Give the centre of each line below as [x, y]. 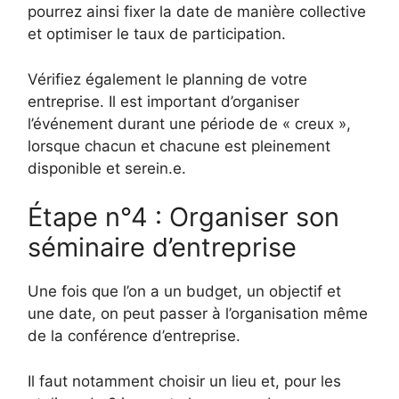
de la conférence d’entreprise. [134, 336]
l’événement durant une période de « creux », [189, 123]
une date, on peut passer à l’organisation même [198, 314]
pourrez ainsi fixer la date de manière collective [197, 12]
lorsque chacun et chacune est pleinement [179, 146]
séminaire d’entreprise [162, 248]
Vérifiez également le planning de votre [167, 79]
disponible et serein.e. [107, 168]
